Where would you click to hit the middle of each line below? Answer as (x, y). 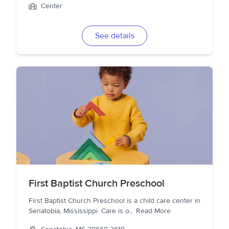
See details (114, 36)
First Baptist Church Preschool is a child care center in (114, 201)
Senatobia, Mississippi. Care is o (79, 211)
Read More (153, 211)
